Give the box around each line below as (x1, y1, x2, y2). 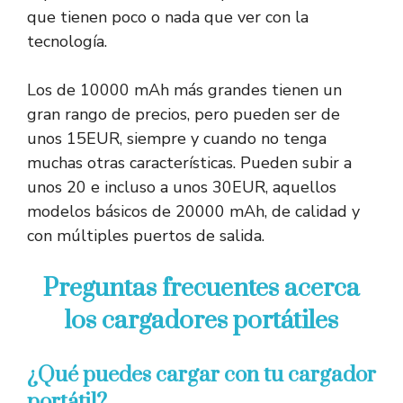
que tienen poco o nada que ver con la (27, 6, 309, 29)
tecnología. (27, 31, 107, 53)
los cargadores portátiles (65, 305, 338, 337)
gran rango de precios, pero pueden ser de (27, 103, 340, 126)
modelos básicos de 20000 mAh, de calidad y (27, 201, 360, 223)
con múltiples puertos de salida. (27, 225, 264, 247)
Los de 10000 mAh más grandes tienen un (27, 79, 342, 102)
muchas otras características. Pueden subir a (27, 152, 352, 175)
